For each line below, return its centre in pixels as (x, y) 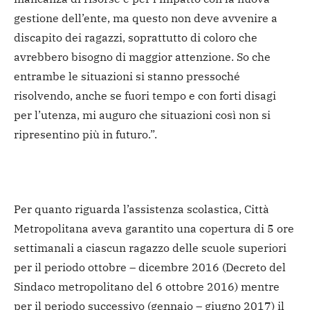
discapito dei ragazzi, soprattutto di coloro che (136, 38)
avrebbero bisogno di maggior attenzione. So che (142, 57)
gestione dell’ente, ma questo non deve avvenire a (146, 18)
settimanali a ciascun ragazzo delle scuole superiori (150, 248)
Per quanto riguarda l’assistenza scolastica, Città (142, 209)
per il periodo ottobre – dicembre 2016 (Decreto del (150, 267)
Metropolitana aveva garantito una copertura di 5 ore (154, 229)
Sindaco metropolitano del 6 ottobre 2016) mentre (147, 287)
